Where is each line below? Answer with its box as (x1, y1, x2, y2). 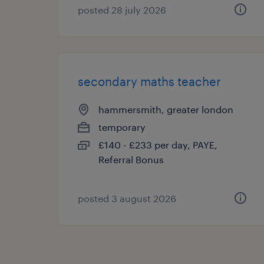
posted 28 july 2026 (78, 4, 166, 15)
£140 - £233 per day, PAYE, (98, 139, 217, 150)
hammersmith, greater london (98, 104, 233, 115)
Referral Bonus (98, 154, 164, 165)
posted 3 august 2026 (78, 193, 176, 204)
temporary (98, 121, 146, 133)
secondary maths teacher (78, 74, 221, 88)
